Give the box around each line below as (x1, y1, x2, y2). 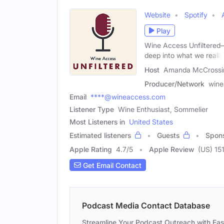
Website (144, 10, 170, 19)
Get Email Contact (81, 160, 141, 169)
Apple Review (149, 145, 194, 153)
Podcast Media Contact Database (82, 200, 210, 210)
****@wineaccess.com (90, 92, 165, 101)
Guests (157, 131, 179, 139)
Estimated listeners (69, 131, 131, 139)
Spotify (184, 10, 207, 19)
